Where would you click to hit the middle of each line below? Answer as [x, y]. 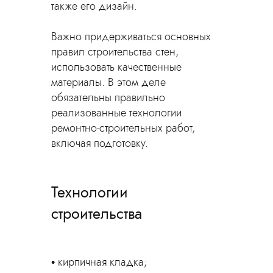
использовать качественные [116, 67]
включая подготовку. [100, 143]
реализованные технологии [116, 113]
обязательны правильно [108, 97]
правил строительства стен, [115, 52]
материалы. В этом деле [108, 82]
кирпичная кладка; [103, 262]
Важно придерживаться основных [131, 37]
